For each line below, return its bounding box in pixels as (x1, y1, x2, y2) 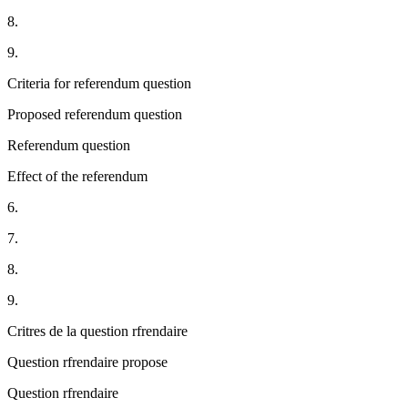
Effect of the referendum (7, 168, 148, 185)
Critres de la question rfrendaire (7, 323, 188, 340)
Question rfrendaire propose (7, 354, 168, 371)
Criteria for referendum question (7, 76, 191, 92)
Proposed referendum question (7, 107, 182, 123)
